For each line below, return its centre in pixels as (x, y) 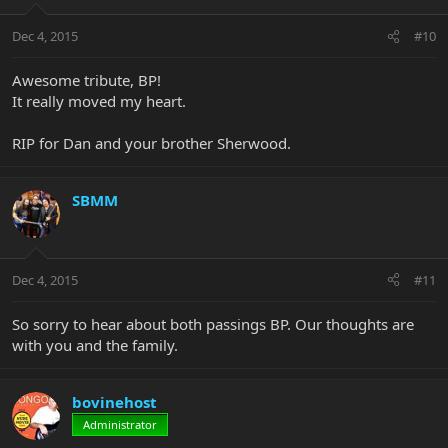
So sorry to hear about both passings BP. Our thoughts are (213, 323)
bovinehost (114, 401)
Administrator (120, 424)
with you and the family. (95, 344)
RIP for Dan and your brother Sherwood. (151, 143)
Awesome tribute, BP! (86, 80)
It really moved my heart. (99, 101)
